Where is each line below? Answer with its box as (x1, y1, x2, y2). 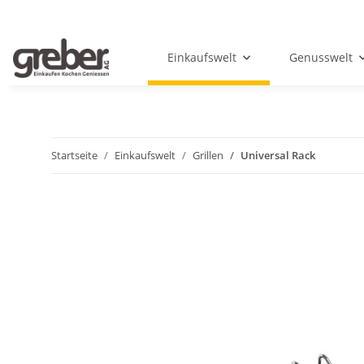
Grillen (193, 148, 223, 163)
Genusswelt (289, 50, 353, 66)
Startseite (51, 148, 97, 163)
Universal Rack (240, 148, 315, 163)
